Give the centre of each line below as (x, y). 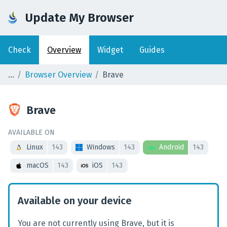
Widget (110, 50)
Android (171, 147)
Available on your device (75, 201)
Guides (152, 50)
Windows (101, 147)
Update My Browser (80, 18)
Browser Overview (58, 75)
